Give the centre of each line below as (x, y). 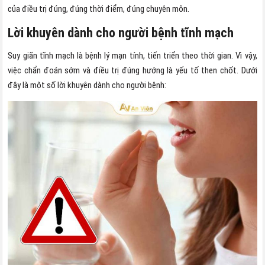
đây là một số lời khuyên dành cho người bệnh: (87, 85)
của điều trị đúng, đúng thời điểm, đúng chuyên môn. (99, 9)
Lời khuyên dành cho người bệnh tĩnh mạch (121, 33)
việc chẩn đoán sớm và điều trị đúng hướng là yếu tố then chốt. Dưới (132, 71)
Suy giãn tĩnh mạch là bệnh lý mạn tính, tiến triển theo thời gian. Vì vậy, (132, 56)
